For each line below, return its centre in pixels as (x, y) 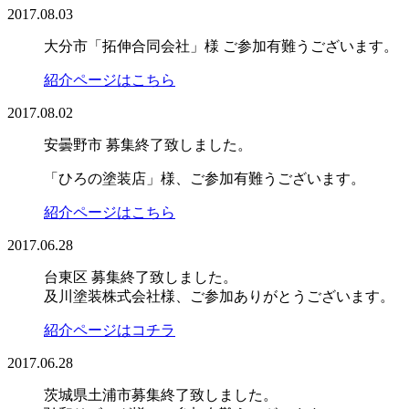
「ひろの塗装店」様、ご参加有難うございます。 (204, 178)
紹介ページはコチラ (110, 330)
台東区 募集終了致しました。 (141, 277)
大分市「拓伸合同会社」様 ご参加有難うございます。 (221, 46)
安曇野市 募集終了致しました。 (148, 144)
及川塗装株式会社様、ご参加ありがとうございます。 (219, 296)
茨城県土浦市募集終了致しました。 (161, 394)
